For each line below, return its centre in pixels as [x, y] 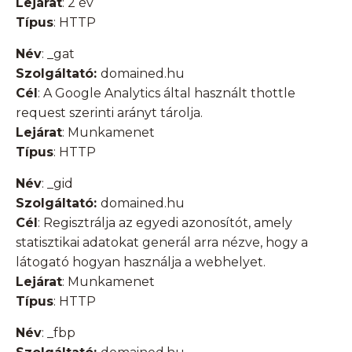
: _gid [57, 184]
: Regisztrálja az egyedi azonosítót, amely [165, 223]
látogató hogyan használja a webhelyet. [141, 262]
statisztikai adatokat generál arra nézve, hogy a [162, 243]
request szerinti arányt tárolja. [109, 113]
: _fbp [59, 333]
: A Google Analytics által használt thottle [167, 93]
